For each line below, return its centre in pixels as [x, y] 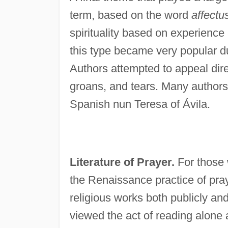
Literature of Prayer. [122, 162]
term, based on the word [130, 15]
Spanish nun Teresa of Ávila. [140, 104]
